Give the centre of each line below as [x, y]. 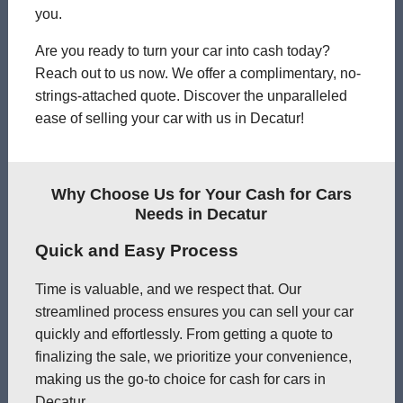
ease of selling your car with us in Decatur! [169, 118]
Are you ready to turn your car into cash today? [182, 50]
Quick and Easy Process [136, 251]
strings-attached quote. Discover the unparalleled [191, 95]
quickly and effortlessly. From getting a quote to [184, 335]
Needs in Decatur [201, 214]
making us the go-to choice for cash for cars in [180, 380]
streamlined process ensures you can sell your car [194, 312]
